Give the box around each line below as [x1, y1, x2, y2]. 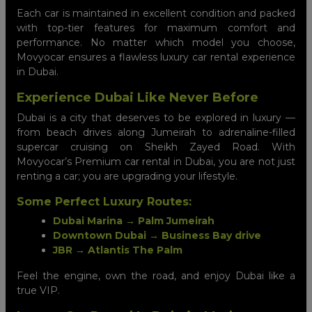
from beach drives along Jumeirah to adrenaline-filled [17, 125, 295, 139]
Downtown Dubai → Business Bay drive [53, 228, 261, 242]
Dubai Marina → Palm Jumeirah [53, 214, 214, 227]
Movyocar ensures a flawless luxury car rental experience [17, 50, 295, 63]
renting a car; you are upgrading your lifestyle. [17, 169, 237, 182]
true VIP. [17, 283, 60, 297]
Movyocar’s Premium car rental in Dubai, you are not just [17, 155, 295, 168]
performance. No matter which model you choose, [17, 36, 295, 49]
